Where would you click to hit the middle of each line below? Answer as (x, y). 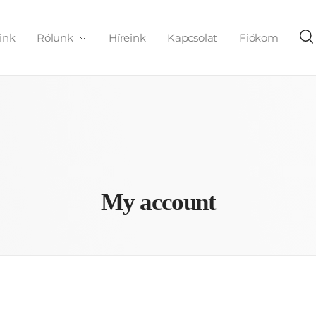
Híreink (127, 38)
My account (158, 202)
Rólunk (55, 38)
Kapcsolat (193, 38)
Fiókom (259, 38)
